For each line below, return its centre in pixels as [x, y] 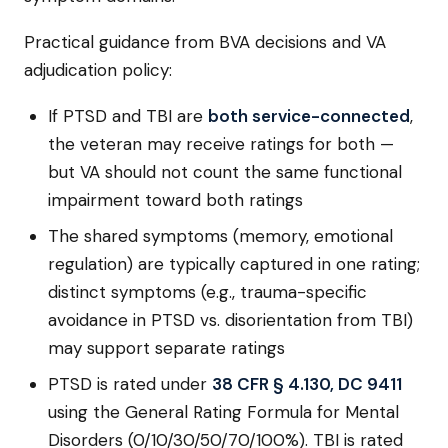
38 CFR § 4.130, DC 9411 [307, 384]
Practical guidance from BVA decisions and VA [205, 42]
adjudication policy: [98, 70]
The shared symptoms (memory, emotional [220, 236]
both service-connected [309, 116]
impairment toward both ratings [175, 200]
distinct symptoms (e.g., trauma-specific [207, 292]
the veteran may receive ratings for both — [221, 144]
